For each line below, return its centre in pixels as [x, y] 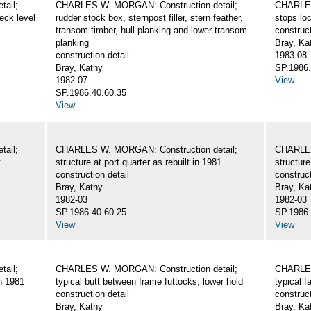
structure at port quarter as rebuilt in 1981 [138, 162]
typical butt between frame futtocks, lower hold [149, 282]
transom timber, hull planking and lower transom [151, 31]
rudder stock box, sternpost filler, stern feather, [149, 18]
